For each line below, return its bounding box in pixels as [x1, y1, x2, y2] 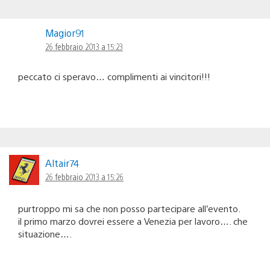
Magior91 [45, 26, 84, 39]
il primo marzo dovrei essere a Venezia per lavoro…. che [18, 215, 248, 227]
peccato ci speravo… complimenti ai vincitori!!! [18, 70, 210, 82]
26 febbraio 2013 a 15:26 [45, 171, 124, 182]
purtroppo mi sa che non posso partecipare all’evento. [18, 202, 240, 214]
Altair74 [45, 156, 79, 169]
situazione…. [18, 227, 72, 239]
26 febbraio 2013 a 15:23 [45, 40, 123, 52]
